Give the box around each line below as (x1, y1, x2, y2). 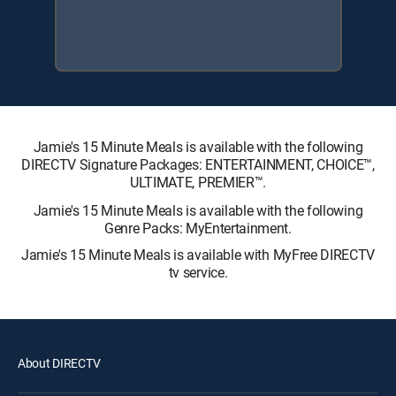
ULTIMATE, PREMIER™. (130, 172, 266, 192)
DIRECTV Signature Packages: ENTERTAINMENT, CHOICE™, (21, 155, 375, 174)
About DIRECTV (18, 354, 101, 371)
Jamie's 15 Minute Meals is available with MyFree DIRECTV (20, 245, 376, 264)
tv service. (168, 263, 228, 282)
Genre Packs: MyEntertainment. (104, 218, 292, 238)
